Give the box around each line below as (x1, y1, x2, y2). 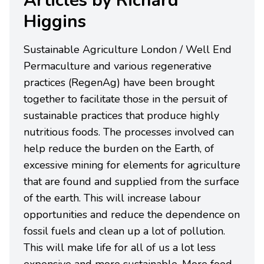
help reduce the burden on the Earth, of (24, 141, 214, 156)
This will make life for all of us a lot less (24, 240, 216, 255)
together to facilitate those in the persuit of (24, 92, 227, 106)
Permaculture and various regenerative (24, 59, 212, 73)
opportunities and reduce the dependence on (24, 207, 240, 222)
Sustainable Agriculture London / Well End (24, 42, 232, 57)
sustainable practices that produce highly (24, 108, 219, 123)
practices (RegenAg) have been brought (24, 75, 214, 90)
